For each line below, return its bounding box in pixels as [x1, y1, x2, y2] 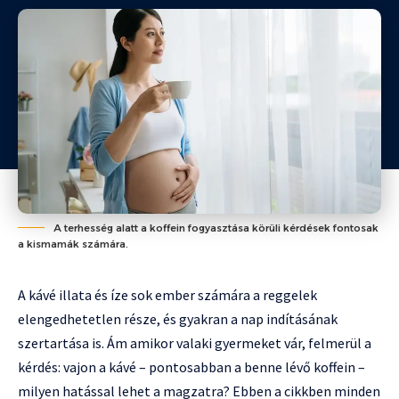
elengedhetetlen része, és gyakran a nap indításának [18, 309, 338, 328]
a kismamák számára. [18, 237, 128, 250]
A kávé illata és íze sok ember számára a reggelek [18, 285, 317, 304]
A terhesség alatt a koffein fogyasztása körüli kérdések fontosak [53, 221, 379, 234]
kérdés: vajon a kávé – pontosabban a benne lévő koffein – [18, 357, 365, 376]
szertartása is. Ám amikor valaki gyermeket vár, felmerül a [18, 333, 371, 352]
